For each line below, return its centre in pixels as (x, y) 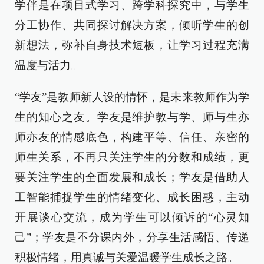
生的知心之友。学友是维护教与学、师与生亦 (132, 117)
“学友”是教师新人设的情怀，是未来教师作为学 (132, 97)
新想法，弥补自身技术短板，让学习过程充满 (132, 45)
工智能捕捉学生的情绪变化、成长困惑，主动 (132, 197)
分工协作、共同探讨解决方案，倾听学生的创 (132, 25)
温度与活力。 (48, 65)
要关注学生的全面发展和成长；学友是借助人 (132, 177)
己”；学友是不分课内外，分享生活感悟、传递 (132, 237)
